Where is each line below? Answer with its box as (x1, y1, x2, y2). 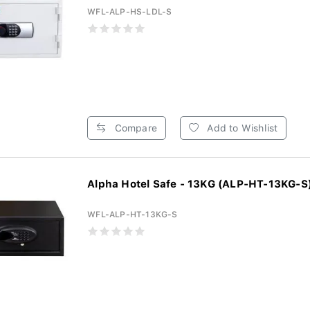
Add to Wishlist (204, 122, 278, 134)
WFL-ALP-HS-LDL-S (87, 7, 172, 17)
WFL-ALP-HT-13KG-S (87, 210, 178, 219)
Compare (111, 122, 157, 134)
